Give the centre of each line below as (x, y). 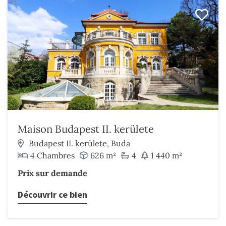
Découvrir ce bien (52, 194)
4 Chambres (52, 155)
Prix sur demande (52, 173)
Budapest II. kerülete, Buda (79, 143)
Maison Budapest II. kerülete (86, 129)
